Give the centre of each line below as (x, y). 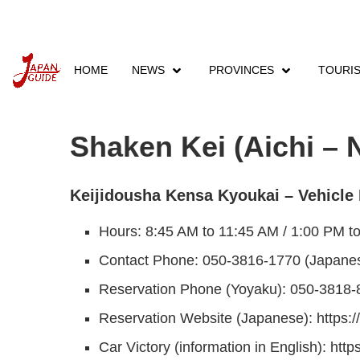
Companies (160, 105)
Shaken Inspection (260, 105)
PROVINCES (241, 70)
